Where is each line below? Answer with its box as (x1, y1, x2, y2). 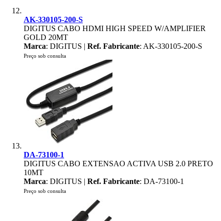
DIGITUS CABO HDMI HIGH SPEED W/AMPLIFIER (24, 24, 206, 33)
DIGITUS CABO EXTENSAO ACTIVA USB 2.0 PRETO (24, 159, 213, 168)
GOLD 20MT (24, 33, 68, 41)
